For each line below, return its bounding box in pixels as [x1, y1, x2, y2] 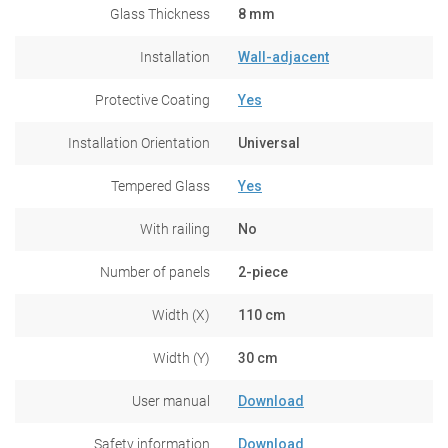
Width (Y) [153, 349, 210, 366]
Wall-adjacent [238, 48, 329, 65]
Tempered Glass [111, 177, 210, 194]
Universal [238, 134, 300, 151]
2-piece [238, 263, 288, 280]
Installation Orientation [68, 134, 210, 151]
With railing [140, 220, 210, 237]
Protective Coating [95, 91, 210, 108]
